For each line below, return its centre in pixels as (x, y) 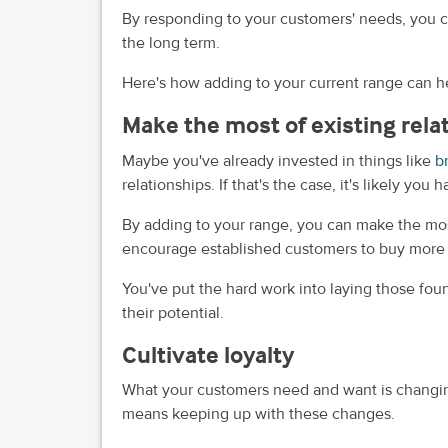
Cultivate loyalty (208, 354)
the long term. (171, 43)
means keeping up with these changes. (258, 414)
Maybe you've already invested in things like (278, 160)
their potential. (173, 312)
